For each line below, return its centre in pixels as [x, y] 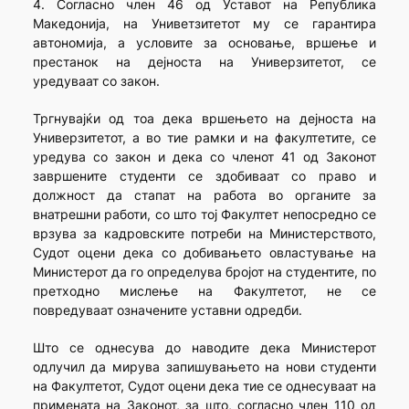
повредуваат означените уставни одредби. [167, 310]
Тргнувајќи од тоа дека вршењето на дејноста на [204, 119]
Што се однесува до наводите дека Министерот [204, 348]
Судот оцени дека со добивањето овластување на [204, 253]
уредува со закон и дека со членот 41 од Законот [204, 157]
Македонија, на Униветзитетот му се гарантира [204, 24]
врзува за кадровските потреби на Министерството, [204, 234]
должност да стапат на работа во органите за [204, 195]
